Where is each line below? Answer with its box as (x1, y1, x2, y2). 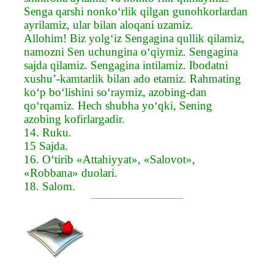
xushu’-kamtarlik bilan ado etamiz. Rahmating (24, 72, 241, 85)
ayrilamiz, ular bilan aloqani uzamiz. (24, 18, 193, 31)
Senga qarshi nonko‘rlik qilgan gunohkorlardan (24, 4, 248, 18)
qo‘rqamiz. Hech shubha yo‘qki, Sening (24, 98, 212, 112)
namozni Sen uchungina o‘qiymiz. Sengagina (24, 45, 238, 58)
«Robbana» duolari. (24, 166, 117, 179)
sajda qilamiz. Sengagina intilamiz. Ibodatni (24, 58, 228, 72)
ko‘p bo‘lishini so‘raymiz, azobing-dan (24, 85, 207, 98)
